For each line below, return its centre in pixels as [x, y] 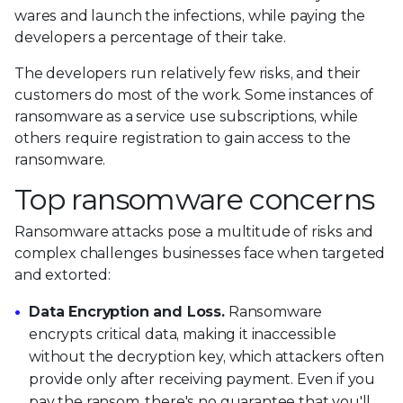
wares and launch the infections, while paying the [190, 16]
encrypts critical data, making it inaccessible [183, 335]
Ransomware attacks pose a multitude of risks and [194, 232]
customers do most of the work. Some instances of [194, 95]
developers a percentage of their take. [150, 38]
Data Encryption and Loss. [127, 312]
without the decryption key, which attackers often [207, 357]
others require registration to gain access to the [183, 139]
